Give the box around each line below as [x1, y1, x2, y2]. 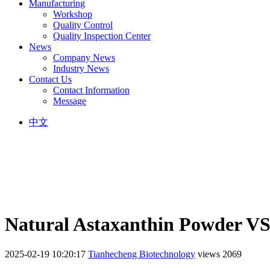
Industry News [53, 63, 109, 74]
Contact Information [53, 84, 130, 95]
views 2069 [198, 248, 242, 259]
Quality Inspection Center [53, 30, 151, 41]
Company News [53, 52, 115, 63]
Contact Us [29, 74, 72, 84]
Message [53, 95, 86, 106]
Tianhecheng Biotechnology [88, 248, 195, 259]
